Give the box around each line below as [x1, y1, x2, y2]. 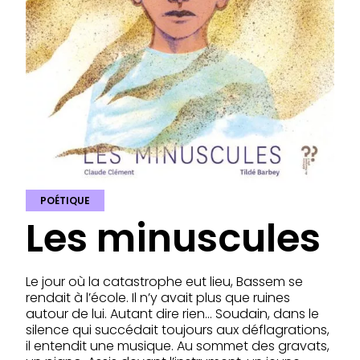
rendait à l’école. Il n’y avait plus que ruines [26, 288, 290, 307]
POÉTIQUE [40, 193, 90, 207]
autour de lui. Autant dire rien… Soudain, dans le [26, 304, 319, 323]
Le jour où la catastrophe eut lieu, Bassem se [26, 272, 303, 291]
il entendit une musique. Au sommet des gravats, [26, 336, 329, 355]
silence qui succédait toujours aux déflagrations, [26, 320, 329, 339]
